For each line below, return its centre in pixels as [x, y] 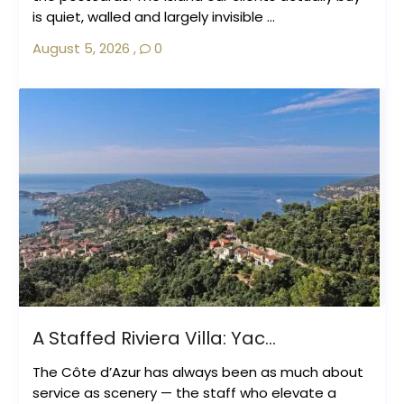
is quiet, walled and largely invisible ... [153, 17]
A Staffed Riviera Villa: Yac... [154, 339]
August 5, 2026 [81, 49]
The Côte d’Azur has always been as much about [197, 372]
